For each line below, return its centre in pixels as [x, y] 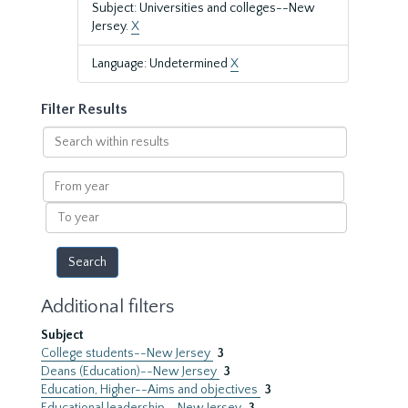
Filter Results [84, 109]
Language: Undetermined [161, 64]
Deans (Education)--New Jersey [130, 372]
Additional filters [107, 306]
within [60, 153]
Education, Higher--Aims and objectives [151, 390]
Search [61, 135]
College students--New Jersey [127, 353]
